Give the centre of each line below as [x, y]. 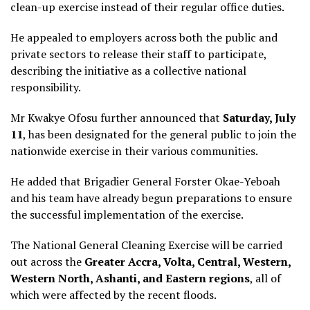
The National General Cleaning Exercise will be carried [146, 245]
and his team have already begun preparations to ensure [151, 198]
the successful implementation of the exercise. [127, 215]
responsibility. [46, 88]
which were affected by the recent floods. [113, 295]
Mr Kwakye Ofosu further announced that [117, 118]
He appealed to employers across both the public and [144, 38]
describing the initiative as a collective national [128, 71]
